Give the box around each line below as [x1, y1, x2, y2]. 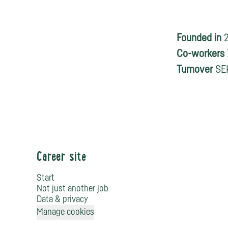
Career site [37, 152, 87, 164]
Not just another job [37, 184, 108, 193]
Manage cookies [37, 208, 94, 217]
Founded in [177, 33, 224, 43]
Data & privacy [37, 195, 88, 204]
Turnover [177, 64, 215, 75]
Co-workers [177, 48, 227, 59]
